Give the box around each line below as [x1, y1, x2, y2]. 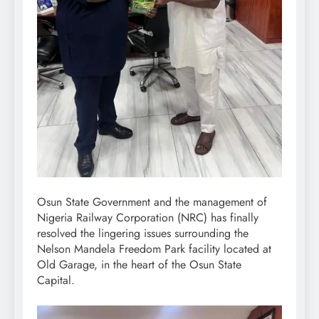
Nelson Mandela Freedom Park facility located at [37, 240, 271, 257]
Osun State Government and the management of [37, 193, 267, 210]
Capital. [37, 271, 75, 288]
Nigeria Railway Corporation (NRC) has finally [37, 209, 258, 226]
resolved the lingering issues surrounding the [37, 224, 249, 241]
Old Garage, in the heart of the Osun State [37, 256, 241, 273]
